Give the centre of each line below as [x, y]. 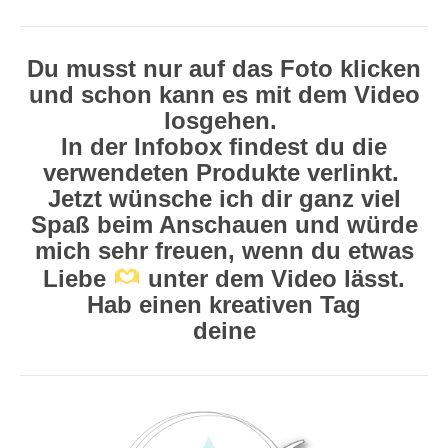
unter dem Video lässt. [272, 278]
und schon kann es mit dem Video [224, 94]
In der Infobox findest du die [224, 146]
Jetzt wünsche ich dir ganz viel [224, 198]
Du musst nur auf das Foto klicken [224, 68]
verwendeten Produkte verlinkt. [224, 172]
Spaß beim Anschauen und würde [224, 224]
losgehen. [224, 120]
